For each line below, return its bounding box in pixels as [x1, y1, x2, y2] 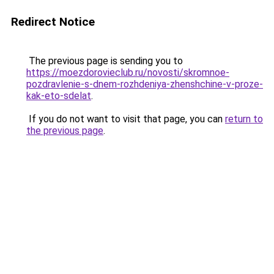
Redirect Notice [11, 15, 95, 29]
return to [225, 113, 263, 125]
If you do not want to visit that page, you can [26, 113, 225, 125]
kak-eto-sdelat [26, 90, 91, 102]
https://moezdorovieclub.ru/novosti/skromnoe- [26, 67, 229, 78]
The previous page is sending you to [26, 55, 183, 67]
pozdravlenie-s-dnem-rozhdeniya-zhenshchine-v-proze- [26, 78, 263, 90]
